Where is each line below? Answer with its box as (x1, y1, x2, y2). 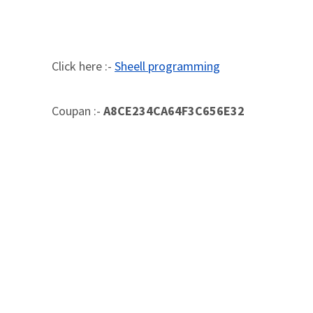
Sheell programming (115, 58, 220, 74)
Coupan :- (52, 103, 103, 119)
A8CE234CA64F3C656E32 (103, 103, 245, 119)
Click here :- (52, 58, 115, 74)
